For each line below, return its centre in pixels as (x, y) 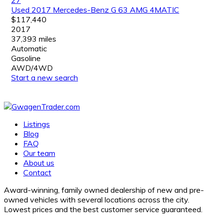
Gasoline (26, 58)
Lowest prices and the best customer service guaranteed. (103, 209)
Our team (39, 153)
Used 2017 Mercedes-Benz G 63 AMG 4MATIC (95, 9)
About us (39, 163)
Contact (37, 172)
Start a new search (45, 77)
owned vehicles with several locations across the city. (97, 199)
